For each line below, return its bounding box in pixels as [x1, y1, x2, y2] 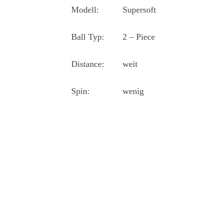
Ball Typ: [71, 32, 105, 42]
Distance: [71, 59, 105, 69]
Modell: [71, 5, 99, 15]
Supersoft [123, 5, 156, 15]
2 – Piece [123, 32, 155, 42]
